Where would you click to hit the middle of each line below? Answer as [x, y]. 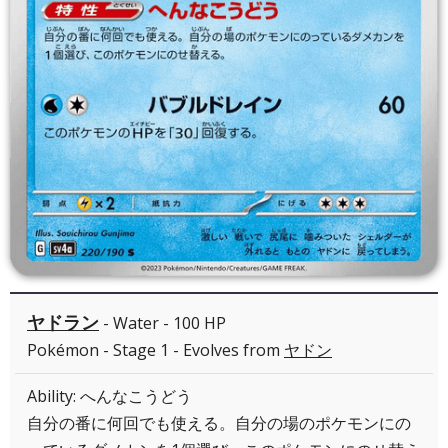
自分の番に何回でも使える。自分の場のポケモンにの [219, 423]
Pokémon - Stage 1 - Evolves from [155, 350]
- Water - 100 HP [162, 323]
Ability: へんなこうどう [109, 396]
